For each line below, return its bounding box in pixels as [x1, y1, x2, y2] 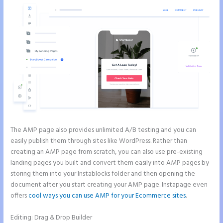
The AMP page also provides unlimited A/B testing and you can [10, 124, 197, 135]
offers [10, 190, 29, 201]
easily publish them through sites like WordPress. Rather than [10, 135, 188, 146]
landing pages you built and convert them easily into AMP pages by [10, 157, 210, 168]
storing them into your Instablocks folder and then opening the [10, 168, 196, 179]
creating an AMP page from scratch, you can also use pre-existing [10, 146, 203, 157]
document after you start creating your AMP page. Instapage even [10, 179, 208, 190]
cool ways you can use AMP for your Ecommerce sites [28, 190, 186, 201]
